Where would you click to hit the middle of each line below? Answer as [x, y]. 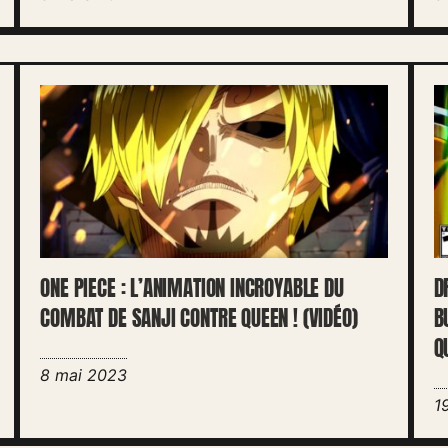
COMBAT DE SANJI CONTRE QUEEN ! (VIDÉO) [199, 319]
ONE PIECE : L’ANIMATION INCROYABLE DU [192, 289]
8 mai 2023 [84, 375]
